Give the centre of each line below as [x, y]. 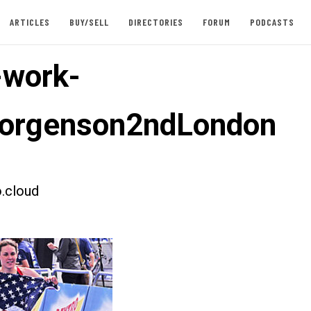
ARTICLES [30, 22]
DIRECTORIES [155, 22]
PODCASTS [272, 22]
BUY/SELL [89, 22]
